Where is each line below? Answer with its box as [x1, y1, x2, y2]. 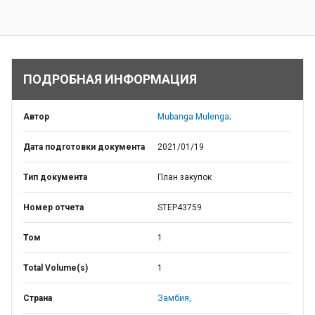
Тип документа [23, 172, 87, 182]
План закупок [157, 172, 212, 182]
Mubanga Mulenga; [157, 112, 231, 122]
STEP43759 [157, 202, 202, 212]
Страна [23, 293, 52, 303]
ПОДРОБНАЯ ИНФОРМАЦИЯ [23, 72, 197, 86]
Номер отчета [23, 202, 84, 212]
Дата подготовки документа [23, 142, 145, 152]
